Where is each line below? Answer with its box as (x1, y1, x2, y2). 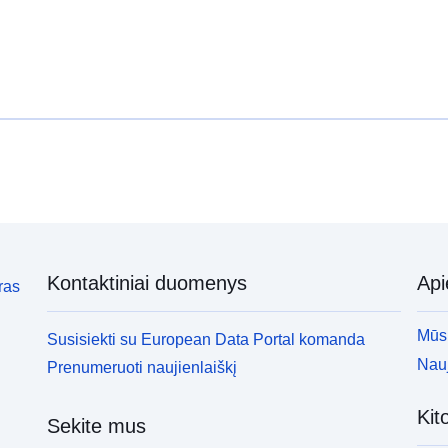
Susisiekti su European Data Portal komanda (47, 330, 366, 348)
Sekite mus (47, 415, 147, 438)
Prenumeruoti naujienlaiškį (47, 359, 238, 377)
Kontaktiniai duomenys (47, 271, 248, 294)
